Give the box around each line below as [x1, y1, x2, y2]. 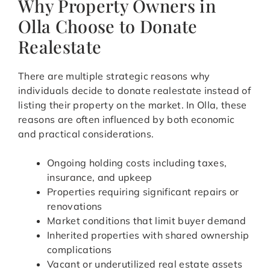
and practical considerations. [18, 128, 154, 140]
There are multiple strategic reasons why [18, 70, 210, 83]
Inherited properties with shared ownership [47, 229, 250, 242]
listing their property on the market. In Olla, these [18, 99, 247, 111]
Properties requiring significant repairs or [47, 186, 239, 198]
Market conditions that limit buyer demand [47, 215, 246, 227]
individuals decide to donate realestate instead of [18, 84, 251, 97]
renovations [47, 200, 102, 213]
